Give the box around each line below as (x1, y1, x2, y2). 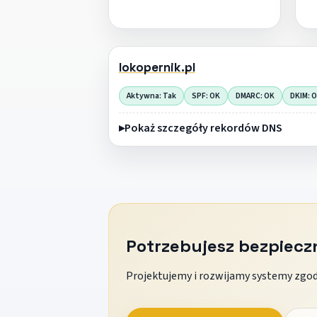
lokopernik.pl (118, 59, 195, 76)
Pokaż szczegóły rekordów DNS (124, 120, 282, 136)
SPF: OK (191, 89, 220, 102)
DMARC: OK (235, 89, 275, 102)
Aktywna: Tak (126, 89, 176, 102)
